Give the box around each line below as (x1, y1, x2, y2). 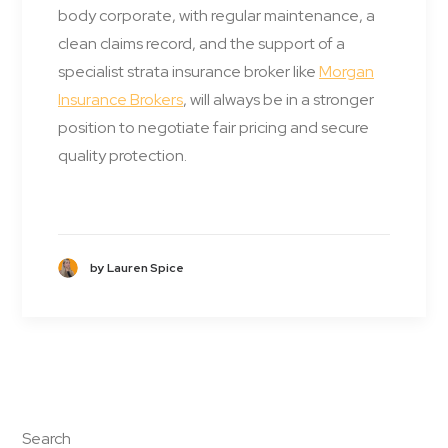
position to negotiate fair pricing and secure (58, 117, 369, 139)
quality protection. (58, 145, 187, 167)
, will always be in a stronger (183, 89, 374, 111)
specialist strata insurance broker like (58, 61, 319, 83)
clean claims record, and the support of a (58, 33, 345, 55)
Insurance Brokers (58, 89, 183, 111)
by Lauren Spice (90, 259, 184, 276)
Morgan (319, 61, 374, 83)
